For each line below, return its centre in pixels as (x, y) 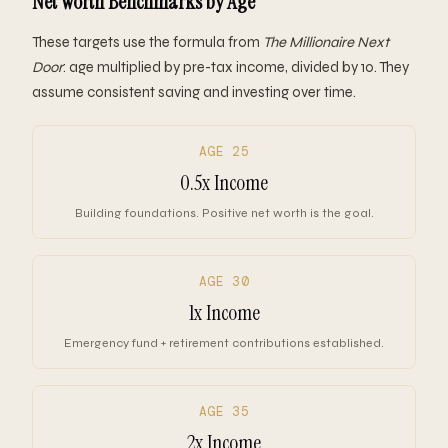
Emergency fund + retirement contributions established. (224, 343)
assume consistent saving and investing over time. (194, 92)
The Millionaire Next (326, 42)
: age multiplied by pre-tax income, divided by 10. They (236, 67)
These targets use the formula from (147, 42)
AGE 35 (224, 412)
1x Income (224, 313)
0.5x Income (224, 183)
